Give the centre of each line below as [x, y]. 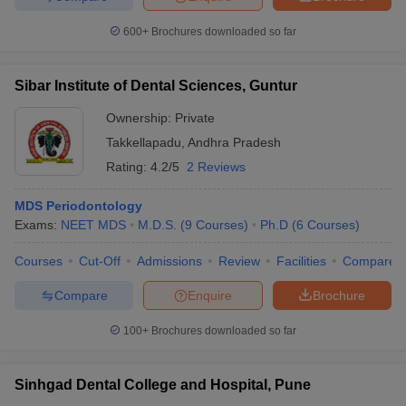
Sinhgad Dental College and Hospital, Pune [163, 385]
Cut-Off [100, 261]
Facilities [301, 261]
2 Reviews [216, 167]
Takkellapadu [144, 142]
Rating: [128, 167]
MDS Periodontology [78, 206]
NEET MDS [93, 225]
